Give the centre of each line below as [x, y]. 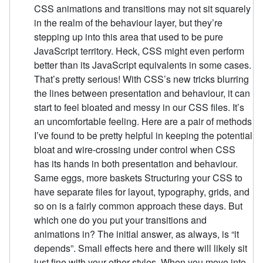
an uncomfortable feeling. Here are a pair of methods [143, 121]
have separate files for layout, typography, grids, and [142, 191]
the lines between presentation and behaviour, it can [142, 93]
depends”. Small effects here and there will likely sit [141, 248]
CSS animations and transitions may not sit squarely [143, 8]
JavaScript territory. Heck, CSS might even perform [139, 50]
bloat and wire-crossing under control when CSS [135, 149]
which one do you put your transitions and [121, 220]
